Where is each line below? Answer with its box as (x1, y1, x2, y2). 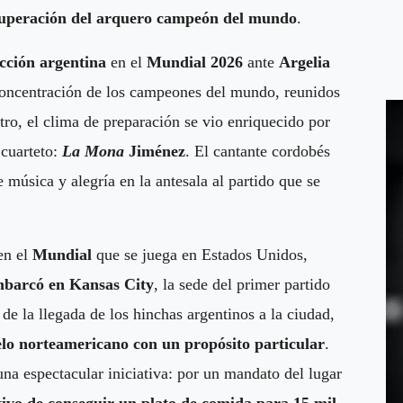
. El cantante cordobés (185, 141, 330, 160)
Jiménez (124, 141, 185, 160)
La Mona (62, 141, 124, 160)
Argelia (279, 52, 330, 71)
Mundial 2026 (147, 52, 243, 71)
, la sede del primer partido (154, 274, 330, 293)
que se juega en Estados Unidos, (92, 245, 308, 264)
